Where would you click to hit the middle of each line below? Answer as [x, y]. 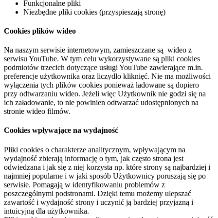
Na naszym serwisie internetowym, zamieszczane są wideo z [98, 50]
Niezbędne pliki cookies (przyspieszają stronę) [94, 12]
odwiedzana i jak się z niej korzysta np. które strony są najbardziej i [107, 167]
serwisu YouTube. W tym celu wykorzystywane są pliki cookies [102, 59]
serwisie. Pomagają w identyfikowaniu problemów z [84, 184]
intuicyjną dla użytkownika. [46, 211]
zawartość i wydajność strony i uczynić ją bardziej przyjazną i [99, 202]
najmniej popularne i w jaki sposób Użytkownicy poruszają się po [105, 176]
